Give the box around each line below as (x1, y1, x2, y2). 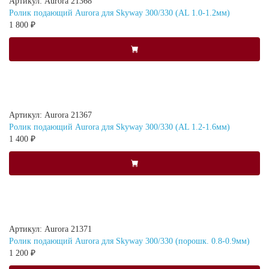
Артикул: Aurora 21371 (9, 224, 92, 234)
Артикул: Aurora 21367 (9, 110, 92, 119)
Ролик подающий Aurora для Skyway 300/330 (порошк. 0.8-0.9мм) (9, 236, 250, 246)
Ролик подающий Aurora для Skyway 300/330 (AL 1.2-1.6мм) (9, 122, 230, 131)
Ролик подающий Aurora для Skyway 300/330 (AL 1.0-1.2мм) (9, 8, 230, 17)
